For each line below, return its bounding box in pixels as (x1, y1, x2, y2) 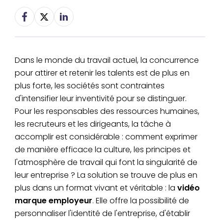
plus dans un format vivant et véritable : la (15, 182, 177, 194)
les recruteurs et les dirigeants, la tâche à (15, 118, 171, 130)
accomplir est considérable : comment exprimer (15, 131, 197, 143)
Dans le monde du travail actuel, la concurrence (15, 55, 199, 66)
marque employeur (15, 195, 92, 207)
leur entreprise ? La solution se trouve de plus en (15, 169, 197, 181)
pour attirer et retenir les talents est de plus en (15, 67, 190, 79)
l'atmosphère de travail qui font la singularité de (15, 157, 197, 168)
